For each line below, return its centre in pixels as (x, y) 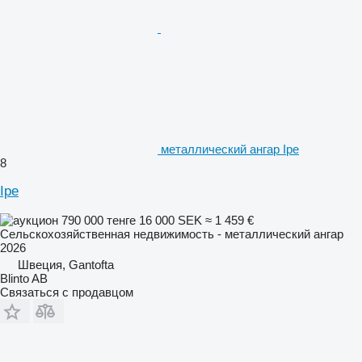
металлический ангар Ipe (230, 149)
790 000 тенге (99, 220)
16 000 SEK (170, 220)
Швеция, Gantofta (66, 264)
